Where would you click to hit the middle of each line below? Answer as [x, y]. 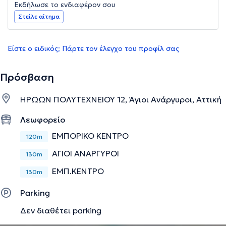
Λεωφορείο [43, 120]
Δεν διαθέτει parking [61, 210]
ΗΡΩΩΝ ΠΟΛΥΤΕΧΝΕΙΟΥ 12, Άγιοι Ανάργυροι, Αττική [121, 100]
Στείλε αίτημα [39, 17]
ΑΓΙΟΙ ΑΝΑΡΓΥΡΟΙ [86, 154]
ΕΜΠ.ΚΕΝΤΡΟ [78, 171]
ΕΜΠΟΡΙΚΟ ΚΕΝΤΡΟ [90, 136]
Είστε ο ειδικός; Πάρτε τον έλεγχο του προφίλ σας [93, 49]
